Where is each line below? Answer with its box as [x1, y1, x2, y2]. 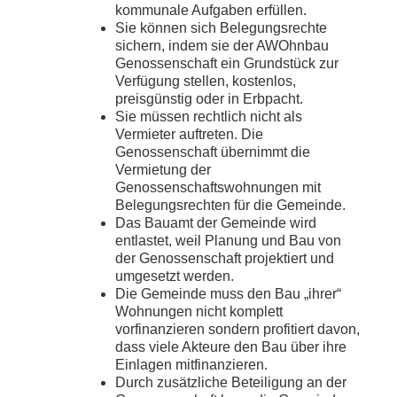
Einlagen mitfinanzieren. [115, 357, 268, 373]
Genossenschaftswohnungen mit [115, 180, 321, 196]
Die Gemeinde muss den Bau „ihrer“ [115, 286, 341, 302]
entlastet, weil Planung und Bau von [115, 233, 341, 249]
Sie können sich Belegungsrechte [115, 20, 327, 36]
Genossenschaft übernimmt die [115, 144, 310, 160]
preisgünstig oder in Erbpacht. [115, 91, 303, 107]
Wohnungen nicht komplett [115, 304, 283, 320]
